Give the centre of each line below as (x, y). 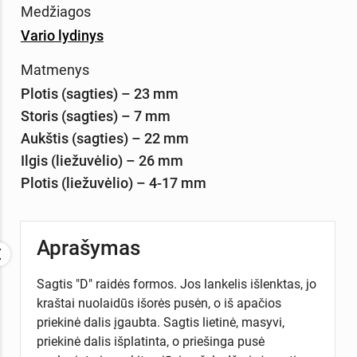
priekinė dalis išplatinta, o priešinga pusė (150, 342)
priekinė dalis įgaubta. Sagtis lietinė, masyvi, (160, 323)
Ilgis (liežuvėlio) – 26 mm (102, 160)
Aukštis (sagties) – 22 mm (104, 138)
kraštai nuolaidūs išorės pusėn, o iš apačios (159, 304)
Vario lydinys (62, 35)
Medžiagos (55, 11)
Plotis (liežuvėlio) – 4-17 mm (113, 182)
